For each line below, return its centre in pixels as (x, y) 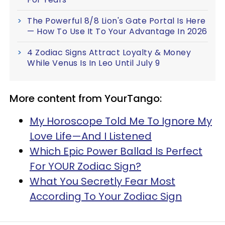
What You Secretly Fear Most (102, 182)
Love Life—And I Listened (91, 136)
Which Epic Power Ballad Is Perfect (116, 151)
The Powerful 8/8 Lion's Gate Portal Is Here (117, 21)
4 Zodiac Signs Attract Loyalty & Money (109, 53)
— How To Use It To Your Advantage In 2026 (117, 32)
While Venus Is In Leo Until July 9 (93, 63)
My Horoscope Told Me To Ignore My (121, 121)
